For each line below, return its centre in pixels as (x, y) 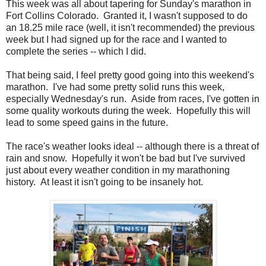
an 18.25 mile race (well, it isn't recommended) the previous (130, 27)
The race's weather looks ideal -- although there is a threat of (132, 146)
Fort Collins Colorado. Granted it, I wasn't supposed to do (127, 15)
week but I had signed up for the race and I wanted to (116, 39)
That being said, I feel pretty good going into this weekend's (130, 75)
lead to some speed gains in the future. (87, 122)
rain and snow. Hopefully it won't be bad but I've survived (126, 158)
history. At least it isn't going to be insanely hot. (104, 182)
